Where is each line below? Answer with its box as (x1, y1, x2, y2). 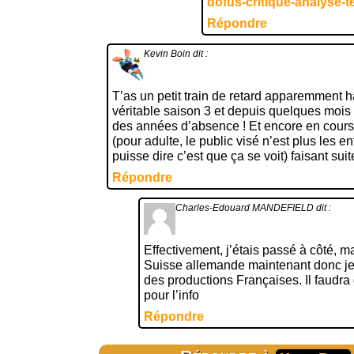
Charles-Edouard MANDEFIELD (175, 202, 314, 213)
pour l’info (144, 288, 199, 302)
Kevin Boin (144, 48, 190, 59)
